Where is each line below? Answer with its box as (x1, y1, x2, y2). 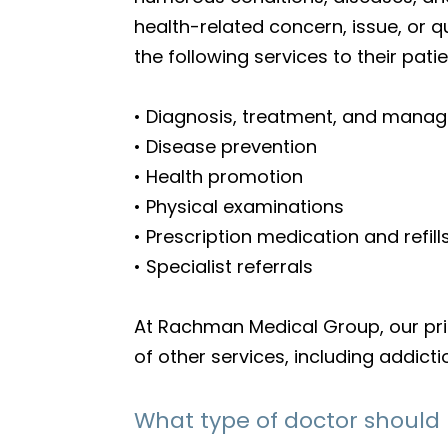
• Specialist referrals (134, 254, 314, 279)
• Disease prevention (134, 134, 318, 159)
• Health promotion (134, 164, 304, 189)
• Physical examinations (134, 194, 345, 219)
